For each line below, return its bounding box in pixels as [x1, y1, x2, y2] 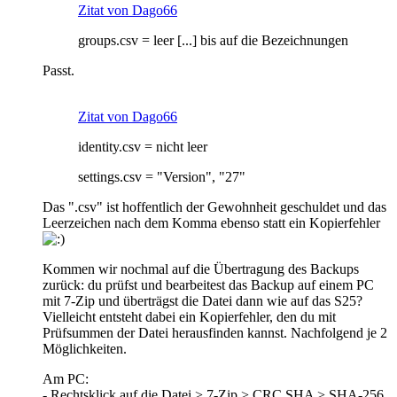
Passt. [43, 63, 74, 79]
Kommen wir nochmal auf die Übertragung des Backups [43, 261, 359, 277]
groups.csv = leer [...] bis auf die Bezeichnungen [78, 33, 348, 49]
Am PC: [43, 371, 89, 387]
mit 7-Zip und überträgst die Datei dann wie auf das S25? [43, 293, 362, 309]
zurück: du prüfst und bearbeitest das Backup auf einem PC [43, 277, 374, 293]
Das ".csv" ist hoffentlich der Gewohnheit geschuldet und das [43, 199, 386, 215]
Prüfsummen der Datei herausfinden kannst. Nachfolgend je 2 [43, 325, 387, 341]
